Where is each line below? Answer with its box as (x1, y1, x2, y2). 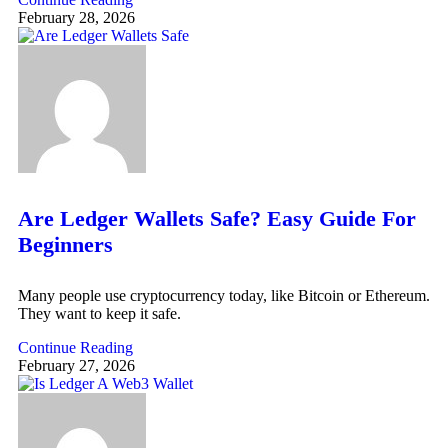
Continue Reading (18, 339, 133, 357)
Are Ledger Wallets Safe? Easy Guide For (18, 206, 416, 232)
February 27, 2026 (18, 357, 135, 375)
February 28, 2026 (18, 8, 135, 26)
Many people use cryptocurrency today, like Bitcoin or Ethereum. (18, 287, 430, 305)
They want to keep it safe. (18, 305, 181, 323)
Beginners (18, 232, 113, 258)
